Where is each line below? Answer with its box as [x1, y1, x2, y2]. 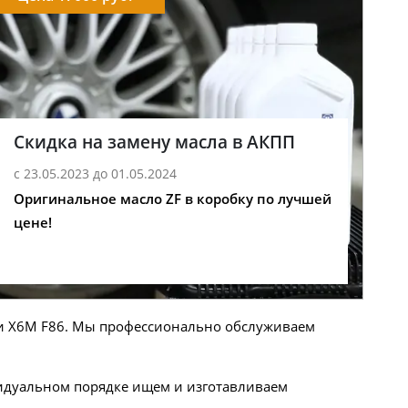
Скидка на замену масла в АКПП [14, 128, 296, 154]
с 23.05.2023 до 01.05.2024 [14, 165, 178, 183]
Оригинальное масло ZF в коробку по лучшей [14, 189, 332, 209]
